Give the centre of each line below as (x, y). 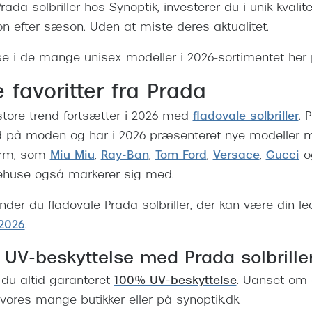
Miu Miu (72, 156)
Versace (236, 156)
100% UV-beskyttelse (175, 282)
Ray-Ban (125, 156)
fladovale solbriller (245, 117)
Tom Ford (181, 156)
